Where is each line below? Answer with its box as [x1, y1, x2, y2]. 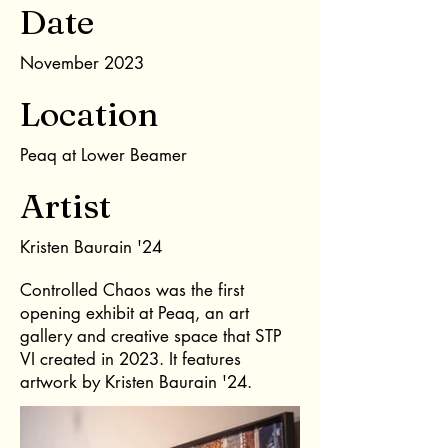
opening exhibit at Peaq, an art [20, 302, 249, 324]
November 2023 [20, 52, 144, 74]
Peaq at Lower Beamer [20, 144, 187, 166]
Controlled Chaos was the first [20, 279, 244, 301]
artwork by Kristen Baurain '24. [20, 371, 252, 393]
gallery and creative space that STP [20, 325, 282, 347]
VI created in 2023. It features [20, 348, 241, 370]
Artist [20, 185, 111, 227]
